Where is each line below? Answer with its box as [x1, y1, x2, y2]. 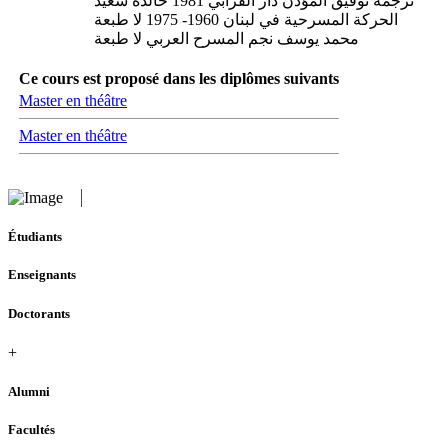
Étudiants [8, 229, 62, 245]
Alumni [8, 383, 50, 399]
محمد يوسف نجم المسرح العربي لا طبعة [94, 30, 359, 47]
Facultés [8, 422, 55, 438]
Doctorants [8, 305, 70, 321]
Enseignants [8, 267, 76, 283]
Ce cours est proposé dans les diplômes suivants [19, 70, 339, 87]
